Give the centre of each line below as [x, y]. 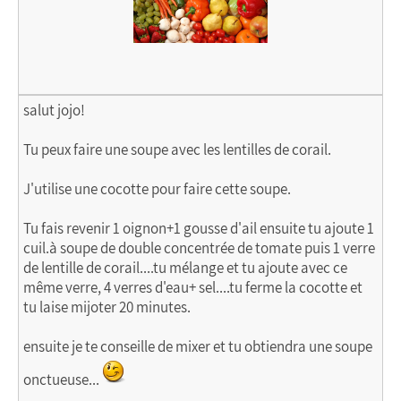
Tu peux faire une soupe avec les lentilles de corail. [177, 149]
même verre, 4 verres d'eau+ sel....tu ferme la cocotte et [193, 287]
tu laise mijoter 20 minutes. [107, 307]
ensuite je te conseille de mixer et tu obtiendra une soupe [198, 346]
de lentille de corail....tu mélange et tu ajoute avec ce [185, 268]
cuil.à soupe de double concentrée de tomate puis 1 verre [199, 248]
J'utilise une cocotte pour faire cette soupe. [157, 189]
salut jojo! [54, 110]
